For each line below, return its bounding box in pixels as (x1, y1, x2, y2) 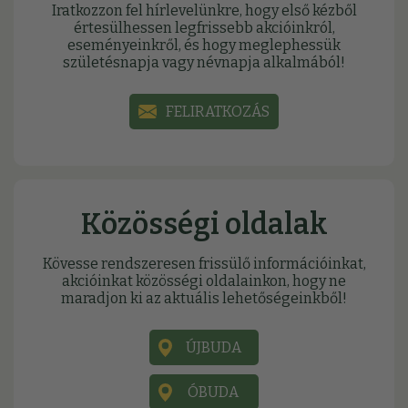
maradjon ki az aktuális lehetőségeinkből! (61, 290, 347, 308)
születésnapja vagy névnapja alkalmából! (63, 54, 345, 72)
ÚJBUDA (185, 339, 241, 357)
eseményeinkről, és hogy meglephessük (67, 36, 341, 55)
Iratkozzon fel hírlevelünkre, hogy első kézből (51, 2, 357, 20)
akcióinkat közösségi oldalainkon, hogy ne (62, 272, 346, 291)
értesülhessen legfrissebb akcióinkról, (73, 19, 335, 37)
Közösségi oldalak (80, 207, 328, 242)
